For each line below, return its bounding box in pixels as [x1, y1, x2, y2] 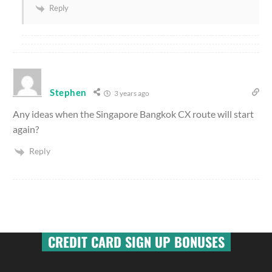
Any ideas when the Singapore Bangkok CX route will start [13, 108, 254, 120]
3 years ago [112, 89, 149, 98]
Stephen [50, 87, 87, 98]
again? [13, 123, 39, 135]
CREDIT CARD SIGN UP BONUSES [47, 231, 225, 251]
